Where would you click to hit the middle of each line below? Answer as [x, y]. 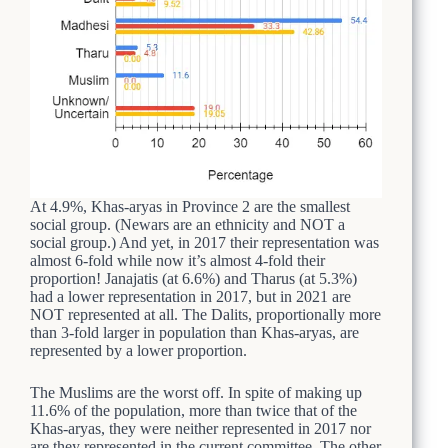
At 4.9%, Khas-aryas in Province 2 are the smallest [190, 206]
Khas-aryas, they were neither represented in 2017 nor [200, 428]
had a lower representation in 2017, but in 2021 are [190, 296]
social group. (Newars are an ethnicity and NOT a [187, 224]
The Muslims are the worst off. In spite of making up [196, 392]
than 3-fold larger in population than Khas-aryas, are [194, 332]
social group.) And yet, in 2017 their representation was [204, 242]
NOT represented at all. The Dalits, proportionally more [205, 314]
